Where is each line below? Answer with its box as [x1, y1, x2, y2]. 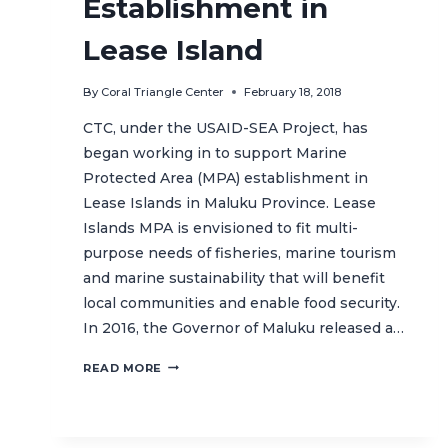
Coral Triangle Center [101, 85, 225, 100]
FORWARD [161, 377, 229, 392]
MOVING [161, 357, 217, 372]
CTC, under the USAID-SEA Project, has [83, 119, 368, 138]
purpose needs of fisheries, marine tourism [83, 244, 396, 263]
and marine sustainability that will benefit [83, 269, 385, 288]
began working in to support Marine [83, 144, 347, 163]
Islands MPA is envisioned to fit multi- [83, 219, 358, 238]
